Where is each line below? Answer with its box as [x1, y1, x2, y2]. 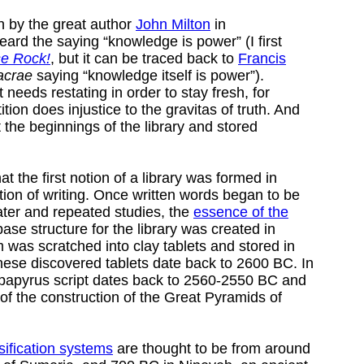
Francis [238, 50, 286, 67]
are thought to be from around [113, 340, 310, 357]
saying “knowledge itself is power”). [32, 67, 264, 84]
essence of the [193, 203, 288, 220]
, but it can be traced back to [50, 50, 238, 67]
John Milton [136, 15, 210, 32]
